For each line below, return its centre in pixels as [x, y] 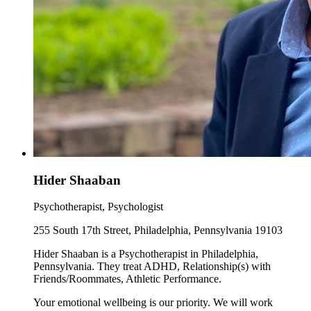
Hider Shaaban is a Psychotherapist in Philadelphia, [146, 254]
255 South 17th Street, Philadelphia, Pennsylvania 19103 [158, 230]
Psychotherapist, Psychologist [98, 207]
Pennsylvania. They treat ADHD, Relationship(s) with [152, 267]
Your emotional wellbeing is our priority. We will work [153, 303]
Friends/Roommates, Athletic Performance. [127, 279]
